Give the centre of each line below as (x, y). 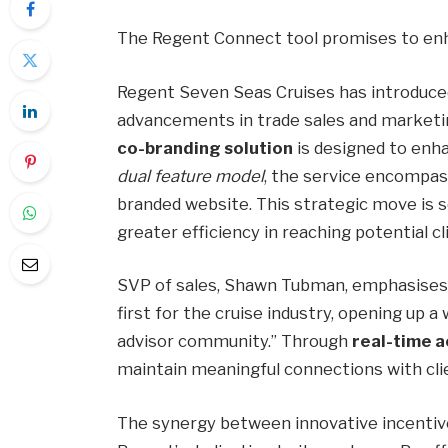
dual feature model (191, 175)
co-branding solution (205, 147)
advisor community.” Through (235, 341)
